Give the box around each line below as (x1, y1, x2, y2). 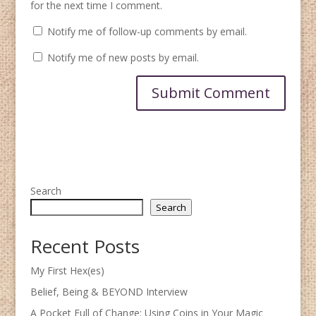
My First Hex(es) (30, 263, 104, 277)
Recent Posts (30, 233, 140, 259)
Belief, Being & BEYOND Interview (30, 284, 188, 298)
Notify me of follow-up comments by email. (47, 24, 247, 38)
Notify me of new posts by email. (47, 50, 199, 64)
